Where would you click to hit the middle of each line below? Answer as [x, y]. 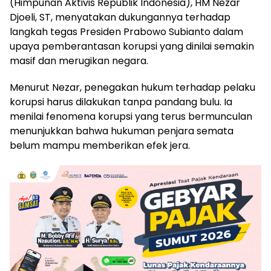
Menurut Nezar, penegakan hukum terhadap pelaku [132, 87]
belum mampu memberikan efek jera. [100, 145]
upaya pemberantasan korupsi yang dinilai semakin [132, 46]
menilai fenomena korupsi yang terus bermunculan [131, 116]
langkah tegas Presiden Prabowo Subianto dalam [126, 31]
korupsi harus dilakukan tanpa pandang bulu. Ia [121, 102]
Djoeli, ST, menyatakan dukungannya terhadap [120, 17]
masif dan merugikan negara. [79, 60]
